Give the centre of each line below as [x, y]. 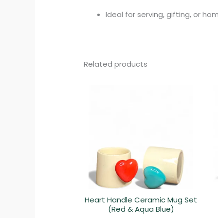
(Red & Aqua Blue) [141, 209]
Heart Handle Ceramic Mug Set [141, 200]
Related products [116, 64]
